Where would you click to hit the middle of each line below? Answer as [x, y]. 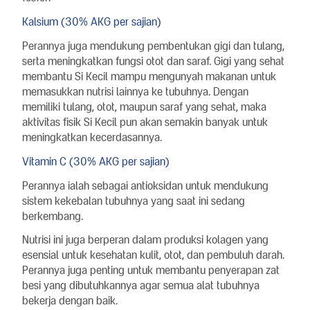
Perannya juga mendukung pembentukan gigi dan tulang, [153, 46]
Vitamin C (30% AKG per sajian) [96, 161]
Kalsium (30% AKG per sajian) [92, 21]
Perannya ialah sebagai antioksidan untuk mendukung [145, 185]
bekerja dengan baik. [70, 300]
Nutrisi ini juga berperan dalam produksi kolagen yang [145, 239]
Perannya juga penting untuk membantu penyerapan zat [151, 270]
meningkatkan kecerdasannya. [92, 137]
